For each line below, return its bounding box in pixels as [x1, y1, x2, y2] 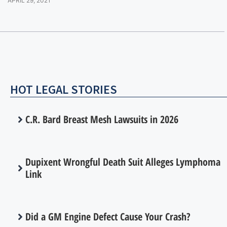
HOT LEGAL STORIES [10, 81, 117, 97]
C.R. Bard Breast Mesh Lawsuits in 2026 [25, 112, 178, 126]
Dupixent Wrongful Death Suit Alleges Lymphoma [25, 155, 220, 169]
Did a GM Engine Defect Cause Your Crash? [25, 209, 191, 223]
